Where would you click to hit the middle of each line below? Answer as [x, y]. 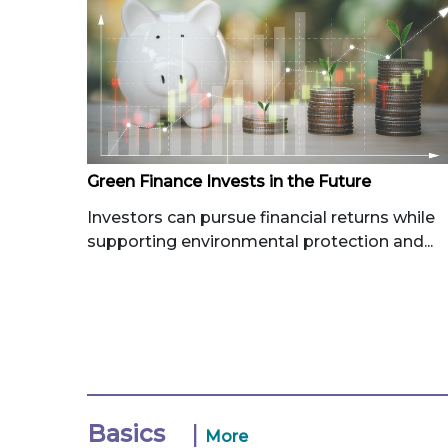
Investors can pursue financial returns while [261, 218]
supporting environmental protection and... [260, 242]
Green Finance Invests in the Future [229, 182]
